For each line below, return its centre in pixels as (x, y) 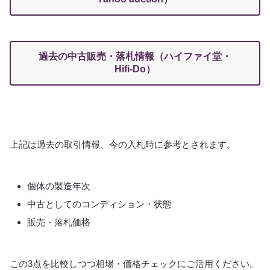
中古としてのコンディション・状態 (99, 204)
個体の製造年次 (59, 186)
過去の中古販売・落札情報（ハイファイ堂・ (135, 57)
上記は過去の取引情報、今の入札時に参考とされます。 (123, 145)
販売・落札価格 (59, 222)
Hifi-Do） (135, 69)
